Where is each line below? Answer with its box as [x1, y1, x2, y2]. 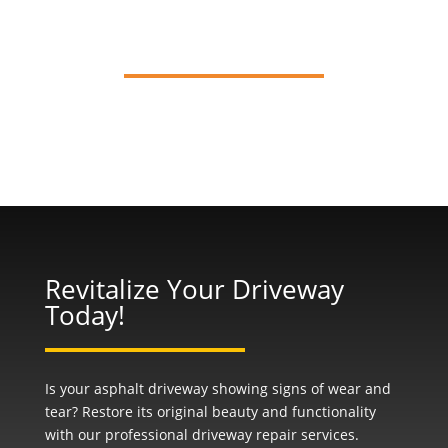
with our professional [44, 425, 192, 444]
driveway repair [191, 425, 297, 444]
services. [296, 425, 359, 444]
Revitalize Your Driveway [44, 271, 344, 307]
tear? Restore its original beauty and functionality [44, 402, 376, 421]
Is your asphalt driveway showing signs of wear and [44, 379, 391, 398]
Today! [44, 297, 125, 333]
